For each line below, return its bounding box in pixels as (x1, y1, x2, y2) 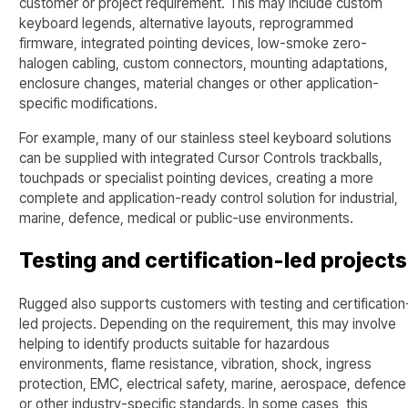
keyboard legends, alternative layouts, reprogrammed (19, 15, 354, 33)
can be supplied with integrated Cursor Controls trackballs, (19, 148, 383, 167)
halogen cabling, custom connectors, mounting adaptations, (19, 55, 389, 73)
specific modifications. (19, 95, 158, 113)
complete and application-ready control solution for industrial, (19, 189, 399, 207)
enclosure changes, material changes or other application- (19, 75, 380, 93)
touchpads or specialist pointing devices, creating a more (19, 168, 374, 187)
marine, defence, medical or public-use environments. (19, 209, 354, 227)
